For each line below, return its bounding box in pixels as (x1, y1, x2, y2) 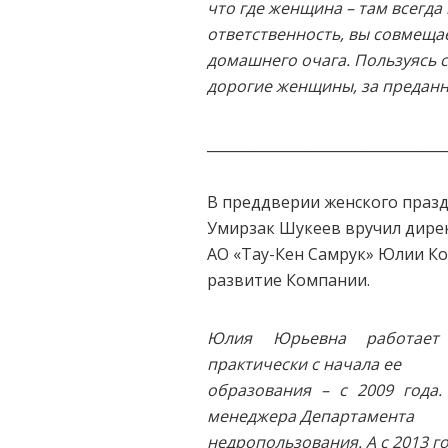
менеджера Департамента (207, 405, 414, 427)
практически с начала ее (207, 353, 401, 375)
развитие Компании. (207, 269, 370, 291)
